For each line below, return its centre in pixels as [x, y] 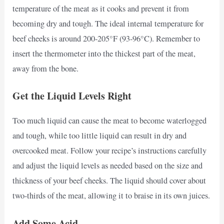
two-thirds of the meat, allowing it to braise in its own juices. [111, 196]
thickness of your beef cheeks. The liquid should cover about [109, 181]
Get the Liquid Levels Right [72, 96]
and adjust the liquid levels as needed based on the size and [108, 166]
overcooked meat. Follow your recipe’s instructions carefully [110, 151]
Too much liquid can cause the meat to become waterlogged [110, 121]
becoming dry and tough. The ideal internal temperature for [108, 24]
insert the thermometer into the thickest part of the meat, [104, 54]
